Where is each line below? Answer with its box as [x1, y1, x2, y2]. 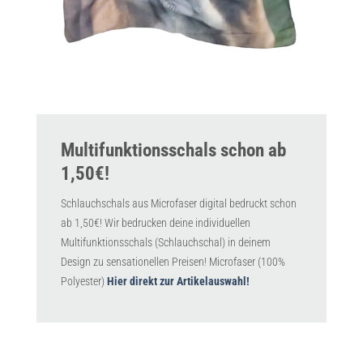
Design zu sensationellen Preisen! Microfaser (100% [61, 255, 285, 270]
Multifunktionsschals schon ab [61, 139, 286, 161]
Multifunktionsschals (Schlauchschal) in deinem [61, 236, 271, 250]
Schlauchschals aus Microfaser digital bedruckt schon [61, 197, 297, 211]
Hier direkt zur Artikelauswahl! [107, 275, 250, 289]
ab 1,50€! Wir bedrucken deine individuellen [61, 216, 250, 231]
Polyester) [61, 275, 107, 289]
